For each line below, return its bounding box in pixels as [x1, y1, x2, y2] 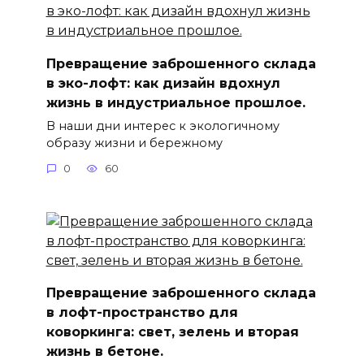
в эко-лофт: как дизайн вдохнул [45, 75, 280, 91]
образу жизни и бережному [45, 135, 223, 150]
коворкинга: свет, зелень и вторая [45, 324, 299, 340]
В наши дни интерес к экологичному [45, 118, 279, 133]
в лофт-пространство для [45, 305, 238, 321]
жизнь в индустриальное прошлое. [45, 94, 305, 110]
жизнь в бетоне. [45, 344, 163, 360]
